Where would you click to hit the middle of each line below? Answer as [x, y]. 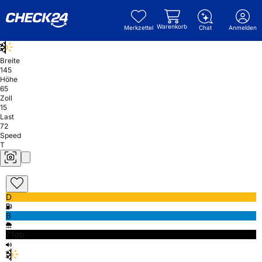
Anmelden [243, 27]
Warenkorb [172, 26]
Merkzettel [139, 27]
